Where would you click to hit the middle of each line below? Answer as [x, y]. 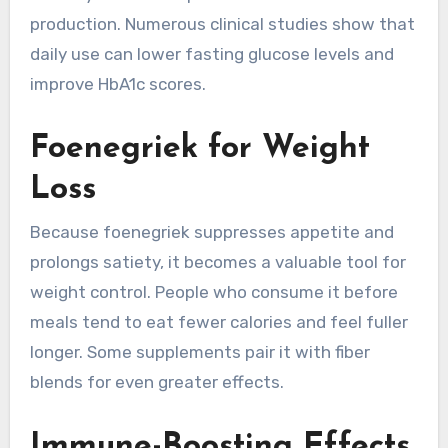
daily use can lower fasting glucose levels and [211, 53]
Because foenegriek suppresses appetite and [211, 232]
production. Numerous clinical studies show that [222, 23]
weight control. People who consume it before [213, 292]
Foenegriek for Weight [199, 148]
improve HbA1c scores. [117, 83]
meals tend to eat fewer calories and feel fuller [218, 322]
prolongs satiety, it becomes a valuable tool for [217, 262]
